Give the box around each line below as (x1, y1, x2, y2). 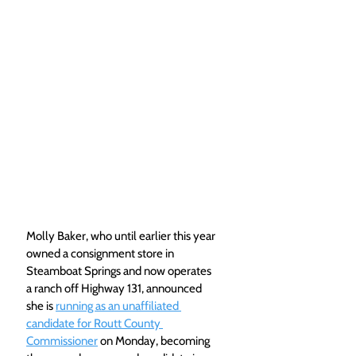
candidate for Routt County (26, 315, 163, 331)
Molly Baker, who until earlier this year (26, 228, 218, 243)
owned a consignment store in (26, 246, 176, 261)
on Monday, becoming (98, 333, 212, 348)
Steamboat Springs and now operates (26, 263, 214, 278)
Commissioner (26, 333, 98, 348)
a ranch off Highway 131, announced (26, 281, 204, 296)
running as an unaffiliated (56, 298, 181, 313)
